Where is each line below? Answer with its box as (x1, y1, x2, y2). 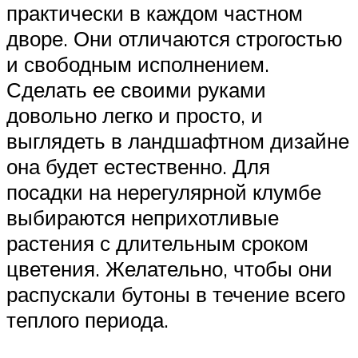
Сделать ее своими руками (6, 76, 266, 102)
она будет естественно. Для (6, 153, 270, 179)
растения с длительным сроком (6, 229, 308, 256)
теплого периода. (6, 306, 169, 332)
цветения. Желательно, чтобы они (6, 255, 332, 281)
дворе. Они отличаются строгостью (6, 25, 343, 51)
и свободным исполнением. (6, 50, 269, 77)
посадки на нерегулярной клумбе (6, 178, 321, 205)
